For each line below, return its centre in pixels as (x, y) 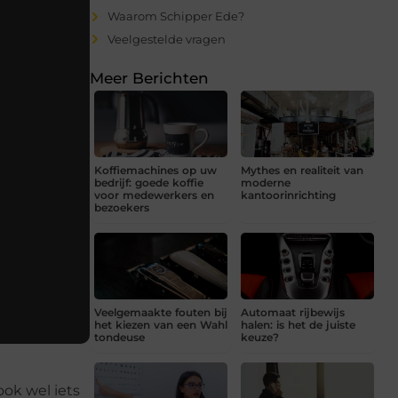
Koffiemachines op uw (155, 171)
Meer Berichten (149, 79)
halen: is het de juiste (298, 325)
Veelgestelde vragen (167, 39)
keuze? (260, 338)
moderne (266, 183)
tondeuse (119, 338)
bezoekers (122, 208)
